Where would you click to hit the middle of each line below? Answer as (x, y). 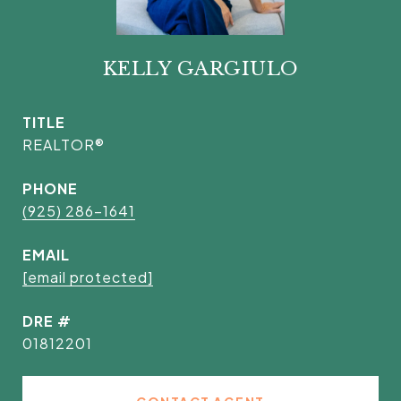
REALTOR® (64, 145)
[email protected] (88, 277)
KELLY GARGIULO (200, 69)
